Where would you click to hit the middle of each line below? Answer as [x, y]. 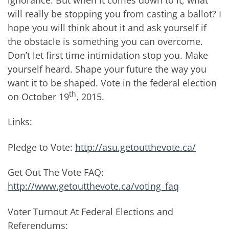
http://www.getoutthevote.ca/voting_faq [93, 186]
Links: [20, 122]
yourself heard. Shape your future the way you [107, 69]
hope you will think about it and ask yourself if [107, 27]
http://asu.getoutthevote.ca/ [135, 147]
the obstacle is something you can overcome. [105, 41]
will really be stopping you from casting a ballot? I [114, 14]
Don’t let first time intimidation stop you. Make [108, 55]
